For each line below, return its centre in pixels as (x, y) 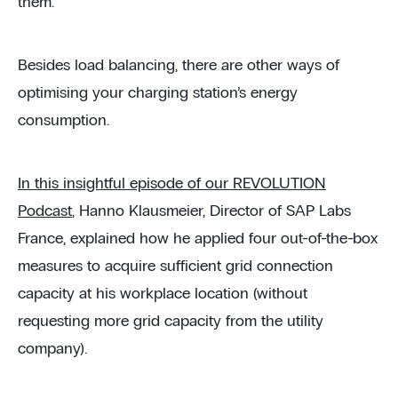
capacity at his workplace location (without (163, 294)
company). (52, 349)
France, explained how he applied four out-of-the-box (198, 239)
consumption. (64, 120)
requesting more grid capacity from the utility (171, 321)
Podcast (45, 211)
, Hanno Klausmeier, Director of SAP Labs (211, 211)
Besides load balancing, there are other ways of (179, 65)
